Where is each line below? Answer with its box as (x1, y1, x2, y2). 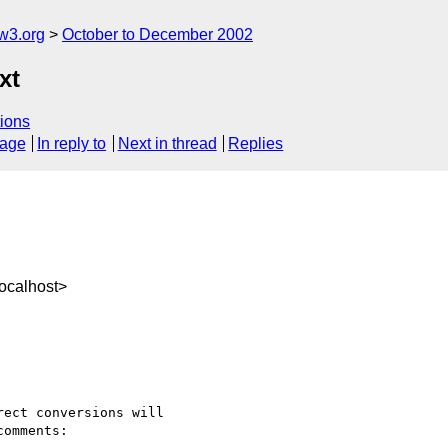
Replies (228, 135, 284, 153)
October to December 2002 (62, 26, 253, 43)
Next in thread (117, 135, 217, 153)
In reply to (37, 135, 107, 153)
